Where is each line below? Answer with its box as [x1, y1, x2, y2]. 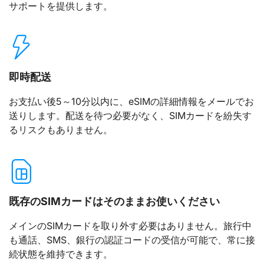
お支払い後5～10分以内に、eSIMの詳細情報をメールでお [9, 95, 254, 108]
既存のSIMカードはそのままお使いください [9, 194, 220, 207]
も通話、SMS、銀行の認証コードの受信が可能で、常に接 [9, 233, 255, 246]
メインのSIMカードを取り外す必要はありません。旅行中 [9, 219, 252, 232]
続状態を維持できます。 [9, 247, 113, 260]
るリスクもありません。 [9, 124, 113, 136]
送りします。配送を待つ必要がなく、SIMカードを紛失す [9, 110, 252, 122]
